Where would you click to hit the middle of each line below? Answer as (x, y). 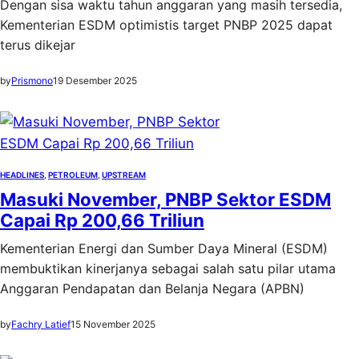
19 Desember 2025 (95, 81)
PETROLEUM (73, 175)
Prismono (32, 81)
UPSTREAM (124, 175)
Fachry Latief (41, 324)
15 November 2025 (113, 324)
